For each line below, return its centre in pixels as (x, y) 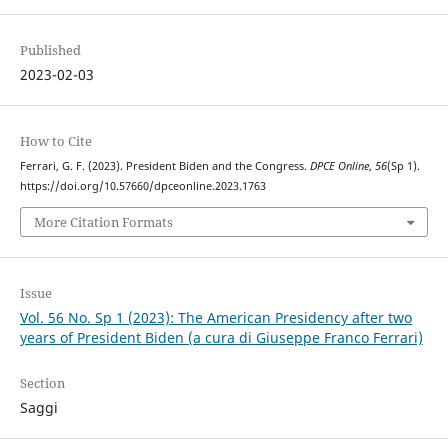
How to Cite (55, 141)
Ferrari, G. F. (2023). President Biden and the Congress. (164, 166)
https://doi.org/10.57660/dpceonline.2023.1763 (142, 186)
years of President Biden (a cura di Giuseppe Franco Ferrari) (221, 337)
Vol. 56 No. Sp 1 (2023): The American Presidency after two (215, 317)
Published (50, 50)
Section (42, 382)
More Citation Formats (103, 221)
